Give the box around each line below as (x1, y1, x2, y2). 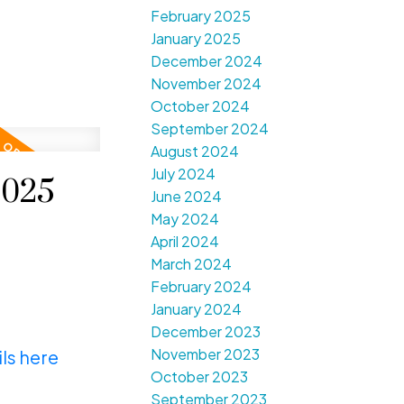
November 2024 (151, 74, 262, 94)
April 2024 (151, 232, 220, 252)
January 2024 (151, 299, 243, 319)
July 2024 (151, 164, 216, 184)
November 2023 (151, 344, 261, 364)
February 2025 (151, 6, 252, 26)
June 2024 (151, 187, 223, 207)
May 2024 (151, 209, 220, 229)
